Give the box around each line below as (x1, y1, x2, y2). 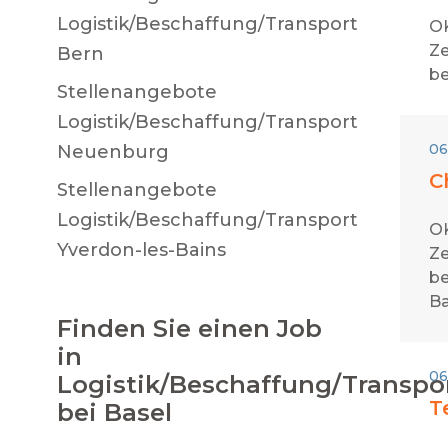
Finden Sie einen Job (57, 314, 322, 343)
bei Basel (57, 398, 172, 427)
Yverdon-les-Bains (57, 239, 226, 261)
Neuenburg (57, 141, 169, 163)
